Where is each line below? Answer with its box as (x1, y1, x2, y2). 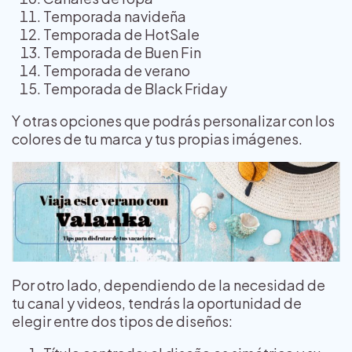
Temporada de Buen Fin (43, 43, 201, 62)
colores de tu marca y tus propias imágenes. (12, 130, 305, 148)
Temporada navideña (43, 7, 186, 26)
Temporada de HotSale (43, 25, 200, 44)
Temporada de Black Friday (43, 79, 227, 98)
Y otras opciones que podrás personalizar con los (12, 112, 335, 130)
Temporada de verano (43, 61, 190, 80)
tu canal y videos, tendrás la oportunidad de (12, 294, 302, 313)
